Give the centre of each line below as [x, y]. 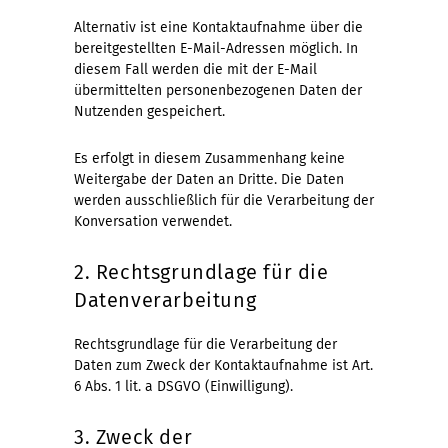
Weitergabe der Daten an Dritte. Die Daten [209, 179]
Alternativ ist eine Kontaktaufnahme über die [218, 27]
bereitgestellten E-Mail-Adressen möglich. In [216, 48]
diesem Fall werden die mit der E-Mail [195, 69]
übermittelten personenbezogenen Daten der [218, 90]
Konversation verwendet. [153, 221]
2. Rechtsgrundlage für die [201, 271]
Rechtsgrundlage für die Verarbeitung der [205, 344]
